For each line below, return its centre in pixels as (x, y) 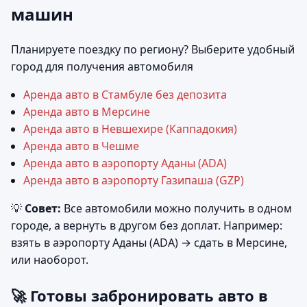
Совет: (43, 208)
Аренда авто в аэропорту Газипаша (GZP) (134, 180)
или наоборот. (50, 259)
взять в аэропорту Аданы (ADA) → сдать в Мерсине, (149, 242)
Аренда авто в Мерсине (87, 111)
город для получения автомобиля (102, 66)
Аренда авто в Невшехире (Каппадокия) (130, 128)
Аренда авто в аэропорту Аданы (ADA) (125, 163)
